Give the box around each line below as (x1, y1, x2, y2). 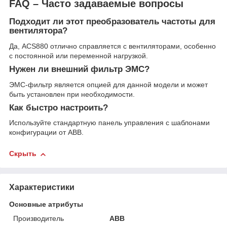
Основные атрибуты (9, 200, 83, 208)
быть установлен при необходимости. (9, 90, 135, 98)
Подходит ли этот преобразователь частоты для (9, 17, 215, 27)
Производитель (13, 214, 64, 222)
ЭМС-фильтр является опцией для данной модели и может (9, 80, 208, 89)
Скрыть (9, 149, 36, 158)
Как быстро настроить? (9, 102, 108, 112)
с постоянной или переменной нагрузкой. (9, 51, 148, 60)
